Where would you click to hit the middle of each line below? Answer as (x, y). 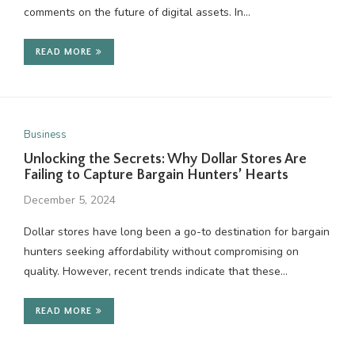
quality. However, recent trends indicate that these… (155, 271)
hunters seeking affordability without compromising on (161, 252)
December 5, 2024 (69, 200)
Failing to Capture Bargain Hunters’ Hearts (156, 175)
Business (45, 135)
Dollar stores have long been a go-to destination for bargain (176, 232)
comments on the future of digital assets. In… (137, 12)
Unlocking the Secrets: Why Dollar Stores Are (165, 159)
